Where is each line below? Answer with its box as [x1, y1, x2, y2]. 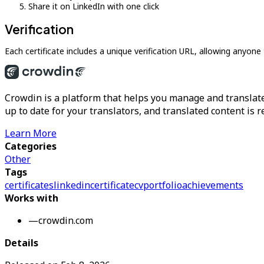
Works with [5, 192, 58, 204]
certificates [5, 179, 54, 192]
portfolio [143, 179, 182, 192]
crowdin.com [38, 214, 93, 227]
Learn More [5, 127, 57, 140]
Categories [5, 140, 57, 153]
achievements [182, 179, 243, 192]
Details [5, 236, 38, 249]
